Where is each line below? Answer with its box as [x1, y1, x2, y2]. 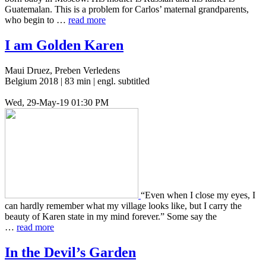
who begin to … [5, 14, 68, 25]
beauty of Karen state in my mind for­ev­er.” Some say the [5, 211, 217, 221]
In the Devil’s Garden [5, 244, 136, 260]
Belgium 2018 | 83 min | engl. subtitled [5, 75, 150, 86]
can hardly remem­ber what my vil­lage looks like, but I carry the [5, 200, 242, 211]
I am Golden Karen [5, 37, 123, 53]
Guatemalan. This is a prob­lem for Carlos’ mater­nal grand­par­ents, [5, 4, 249, 14]
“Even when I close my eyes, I [141, 189, 255, 200]
